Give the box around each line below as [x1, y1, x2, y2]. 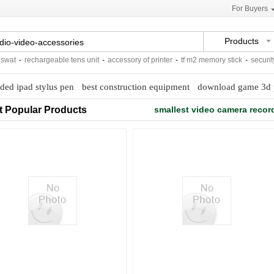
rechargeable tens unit [12, 56, 87, 64]
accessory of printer [95, 56, 160, 64]
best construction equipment [81, 82, 190, 92]
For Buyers [232, 4, 268, 13]
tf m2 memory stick [169, 56, 230, 64]
